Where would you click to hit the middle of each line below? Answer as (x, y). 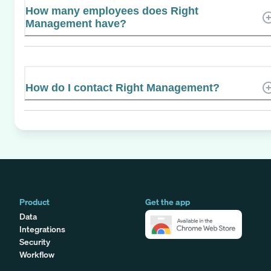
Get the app (168, 201)
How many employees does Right (112, 11)
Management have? (76, 23)
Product (34, 201)
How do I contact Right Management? (122, 87)
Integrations (42, 229)
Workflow (37, 254)
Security (35, 241)
